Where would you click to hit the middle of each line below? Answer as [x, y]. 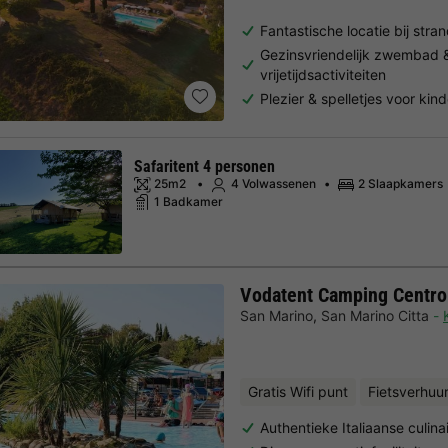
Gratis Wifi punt [298, 391]
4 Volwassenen [273, 183]
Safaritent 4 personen [204, 166]
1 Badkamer [188, 201]
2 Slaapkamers [400, 183]
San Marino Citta [375, 315]
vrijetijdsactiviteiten [323, 74]
